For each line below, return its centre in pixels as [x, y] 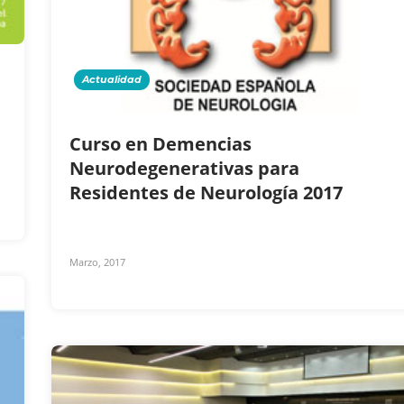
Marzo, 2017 [97, 262]
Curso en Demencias [161, 143]
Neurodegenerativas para [184, 168]
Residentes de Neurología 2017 [208, 192]
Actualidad [112, 79]
